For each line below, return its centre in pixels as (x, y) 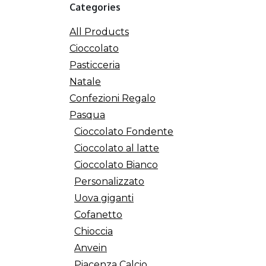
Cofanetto (98, 215)
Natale (85, 82)
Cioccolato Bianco (116, 165)
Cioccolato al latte (117, 148)
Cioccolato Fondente (124, 132)
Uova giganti (104, 198)
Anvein (91, 248)
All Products (99, 32)
